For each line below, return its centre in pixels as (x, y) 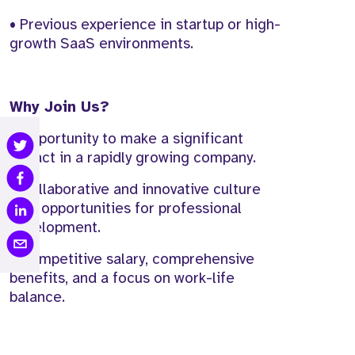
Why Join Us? (59, 107)
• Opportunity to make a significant (126, 139)
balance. (37, 298)
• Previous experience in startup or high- (145, 25)
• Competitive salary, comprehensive (132, 260)
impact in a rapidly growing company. (133, 158)
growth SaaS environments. (101, 44)
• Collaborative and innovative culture (135, 190)
